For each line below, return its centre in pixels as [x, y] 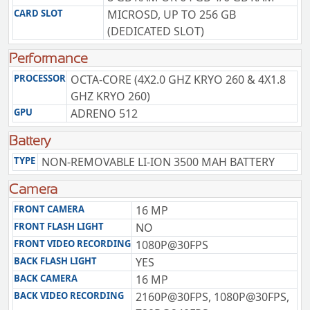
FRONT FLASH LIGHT [59, 226]
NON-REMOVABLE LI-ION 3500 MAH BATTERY [158, 162]
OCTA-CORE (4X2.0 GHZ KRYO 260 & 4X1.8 [178, 80]
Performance [48, 58]
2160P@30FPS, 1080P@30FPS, [212, 297]
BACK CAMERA [46, 278]
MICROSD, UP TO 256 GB [172, 15]
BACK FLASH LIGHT [55, 261]
